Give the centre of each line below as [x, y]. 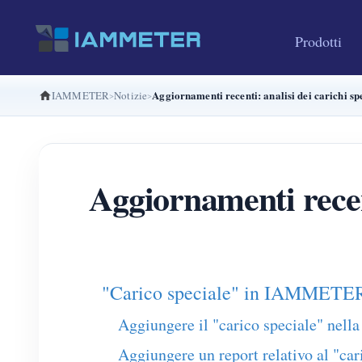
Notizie [131, 95]
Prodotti [318, 41]
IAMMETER [81, 95]
